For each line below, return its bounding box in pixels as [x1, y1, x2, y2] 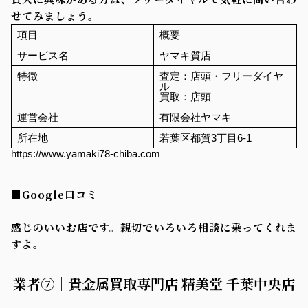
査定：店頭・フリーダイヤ [159, 69, 283, 82]
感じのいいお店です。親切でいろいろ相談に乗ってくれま [11, 219, 297, 234]
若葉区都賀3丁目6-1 [159, 131, 252, 144]
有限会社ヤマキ [159, 111, 232, 123]
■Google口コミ [11, 186, 98, 201]
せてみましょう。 [11, 8, 99, 23]
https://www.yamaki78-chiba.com [11, 147, 160, 159]
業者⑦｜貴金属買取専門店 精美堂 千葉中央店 [13, 273, 295, 294]
